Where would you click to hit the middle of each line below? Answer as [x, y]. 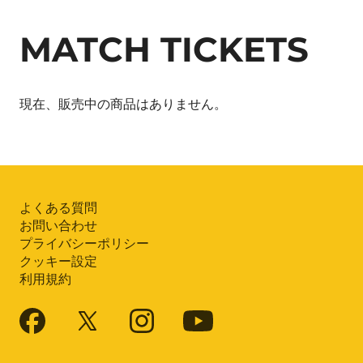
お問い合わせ [58, 226]
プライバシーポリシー [84, 244]
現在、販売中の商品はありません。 [123, 105]
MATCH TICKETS [164, 50]
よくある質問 [58, 208]
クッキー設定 [58, 262]
